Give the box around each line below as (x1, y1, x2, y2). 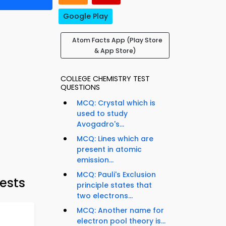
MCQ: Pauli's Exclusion (77, 169, 156, 180)
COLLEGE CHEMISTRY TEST (61, 74, 150, 84)
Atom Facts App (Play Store (72, 36, 162, 45)
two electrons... (77, 191, 133, 201)
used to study (77, 108, 128, 119)
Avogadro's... (77, 119, 124, 130)
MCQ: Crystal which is (77, 98, 155, 108)
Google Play (63, 11, 108, 22)
